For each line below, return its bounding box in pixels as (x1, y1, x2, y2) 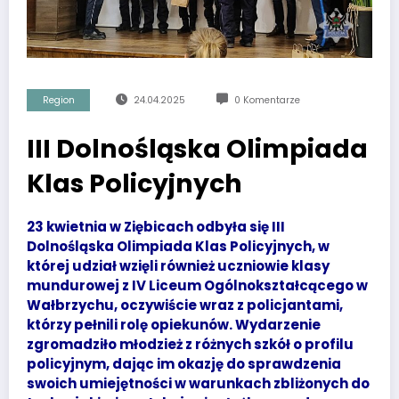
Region (42, 93, 75, 107)
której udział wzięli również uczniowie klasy (27, 256, 330, 275)
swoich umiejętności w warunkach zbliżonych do (27, 373, 370, 393)
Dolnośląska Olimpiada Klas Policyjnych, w (27, 236, 330, 256)
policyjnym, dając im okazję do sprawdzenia (27, 354, 341, 373)
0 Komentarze (233, 93, 300, 107)
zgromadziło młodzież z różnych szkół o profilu (27, 334, 354, 354)
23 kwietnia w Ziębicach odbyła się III (27, 216, 285, 236)
